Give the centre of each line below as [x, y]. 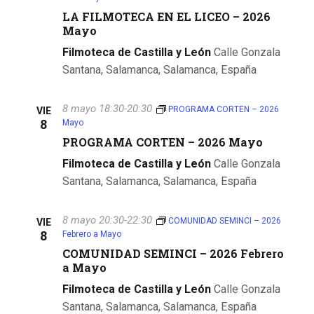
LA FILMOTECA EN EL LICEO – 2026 [166, 16]
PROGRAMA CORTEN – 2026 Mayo [163, 142]
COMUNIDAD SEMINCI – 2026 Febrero [173, 253]
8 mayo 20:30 [93, 220]
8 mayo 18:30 [93, 108]
